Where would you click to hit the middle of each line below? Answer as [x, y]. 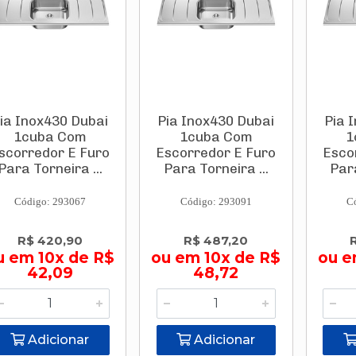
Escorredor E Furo [216, 153]
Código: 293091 [216, 201]
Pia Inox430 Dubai [216, 121]
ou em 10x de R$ [216, 258]
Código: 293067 [50, 201]
